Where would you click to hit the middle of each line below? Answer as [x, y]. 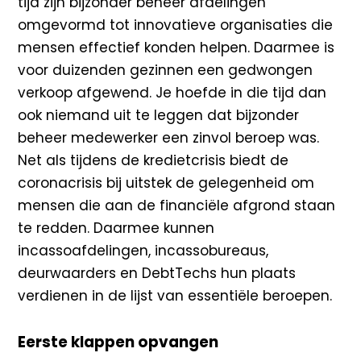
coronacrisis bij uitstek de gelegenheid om [166, 183]
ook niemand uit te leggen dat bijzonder [159, 116]
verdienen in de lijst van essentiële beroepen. [175, 296]
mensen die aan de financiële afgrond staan [177, 206]
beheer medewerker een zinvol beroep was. [169, 138]
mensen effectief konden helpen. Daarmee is [176, 48]
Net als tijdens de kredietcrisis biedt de [154, 161]
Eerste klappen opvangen [118, 342]
